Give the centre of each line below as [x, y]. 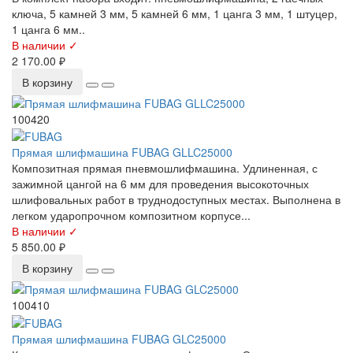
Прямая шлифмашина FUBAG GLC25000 [119, 338]
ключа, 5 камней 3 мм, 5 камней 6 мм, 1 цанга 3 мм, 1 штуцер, [175, 13]
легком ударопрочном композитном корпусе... [131, 216]
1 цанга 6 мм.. [48, 29]
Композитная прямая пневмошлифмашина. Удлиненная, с [165, 168]
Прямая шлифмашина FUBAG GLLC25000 [122, 152]
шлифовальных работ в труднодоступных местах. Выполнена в [176, 200]
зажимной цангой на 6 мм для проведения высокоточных [160, 184]
